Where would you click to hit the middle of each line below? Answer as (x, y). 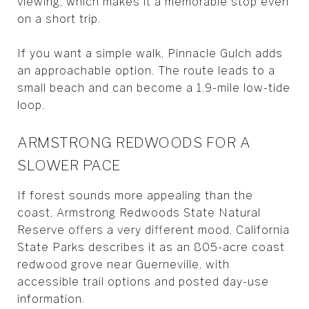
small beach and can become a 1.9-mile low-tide (154, 88)
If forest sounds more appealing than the (135, 195)
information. (51, 299)
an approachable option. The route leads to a (146, 70)
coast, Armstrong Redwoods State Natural (139, 212)
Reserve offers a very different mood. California (153, 230)
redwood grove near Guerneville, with (123, 264)
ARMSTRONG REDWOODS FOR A (134, 142)
